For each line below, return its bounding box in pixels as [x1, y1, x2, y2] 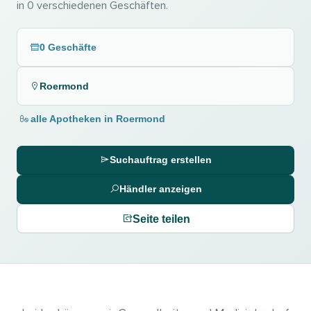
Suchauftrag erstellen [109, 154, 212, 165]
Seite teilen [132, 212, 190, 225]
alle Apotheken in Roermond [31, 112, 165, 124]
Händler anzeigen [119, 183, 202, 194]
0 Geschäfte [40, 42, 96, 53]
